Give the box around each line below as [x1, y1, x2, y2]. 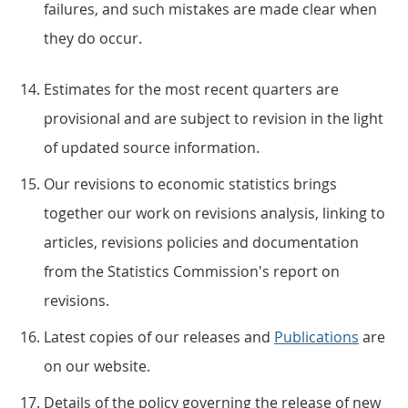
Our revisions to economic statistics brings [44, 174, 337, 194]
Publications [274, 327, 359, 347]
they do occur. [44, 28, 142, 48]
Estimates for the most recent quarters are [44, 79, 339, 99]
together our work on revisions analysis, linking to [44, 203, 385, 223]
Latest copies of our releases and [44, 327, 274, 347]
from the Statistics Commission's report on [44, 261, 340, 281]
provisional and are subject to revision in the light [44, 108, 383, 128]
